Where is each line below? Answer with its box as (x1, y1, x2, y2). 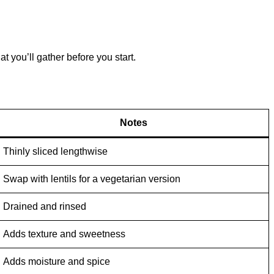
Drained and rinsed (3, 201, 86, 212)
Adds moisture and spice (3, 256, 110, 267)
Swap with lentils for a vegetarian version (3, 174, 180, 185)
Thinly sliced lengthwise (3, 146, 108, 157)
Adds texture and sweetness (3, 229, 125, 240)
